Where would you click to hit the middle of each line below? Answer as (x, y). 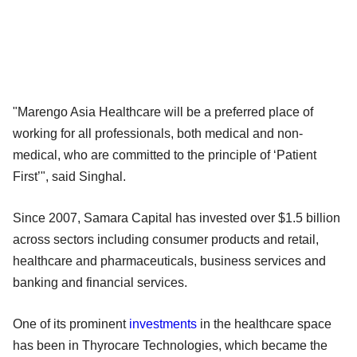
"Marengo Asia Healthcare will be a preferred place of (163, 112)
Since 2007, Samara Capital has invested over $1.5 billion (177, 218)
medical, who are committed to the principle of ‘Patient (165, 155)
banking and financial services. (100, 282)
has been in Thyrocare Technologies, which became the (170, 345)
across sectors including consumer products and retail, (166, 239)
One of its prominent (71, 324)
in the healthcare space (264, 324)
